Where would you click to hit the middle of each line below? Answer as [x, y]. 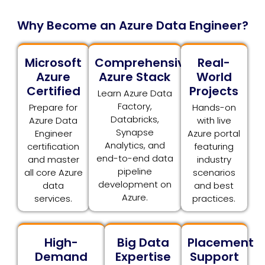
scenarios [214, 173]
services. [54, 199]
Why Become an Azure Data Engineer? [132, 26]
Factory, [135, 106]
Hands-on [214, 108]
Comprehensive [144, 63]
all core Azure [53, 173]
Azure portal [214, 134]
